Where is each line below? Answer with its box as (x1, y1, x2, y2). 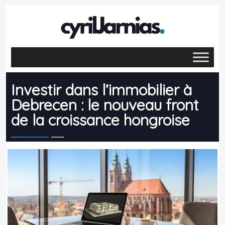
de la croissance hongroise (11, 110, 190, 130)
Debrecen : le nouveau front (11, 95, 199, 115)
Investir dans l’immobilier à (11, 80, 192, 99)
